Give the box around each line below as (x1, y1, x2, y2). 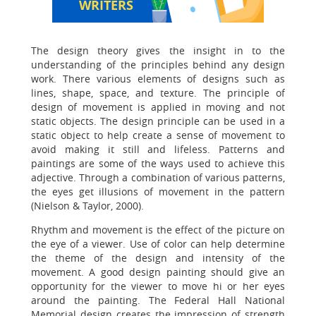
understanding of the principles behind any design (31, 58, 285, 71)
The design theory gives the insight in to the (31, 44, 285, 57)
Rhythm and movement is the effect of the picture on (31, 223, 285, 236)
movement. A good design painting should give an (31, 265, 285, 279)
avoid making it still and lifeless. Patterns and (31, 142, 285, 156)
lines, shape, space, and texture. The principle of (31, 86, 285, 99)
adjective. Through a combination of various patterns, (31, 171, 285, 184)
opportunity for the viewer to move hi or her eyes (31, 279, 285, 293)
